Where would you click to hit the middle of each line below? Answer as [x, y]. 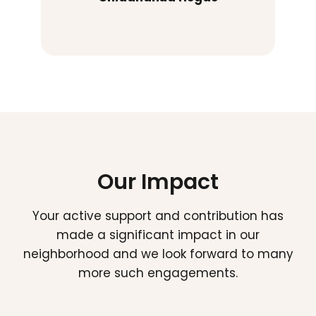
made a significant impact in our [158, 235]
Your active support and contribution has [158, 216]
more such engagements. [158, 273]
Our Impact [158, 182]
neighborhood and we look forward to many [158, 254]
